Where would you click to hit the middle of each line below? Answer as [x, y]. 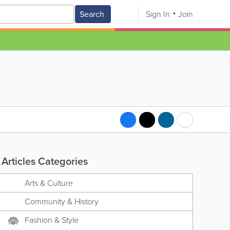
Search [92, 14]
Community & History [61, 202]
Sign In [158, 14]
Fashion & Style [51, 220]
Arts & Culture [49, 183]
